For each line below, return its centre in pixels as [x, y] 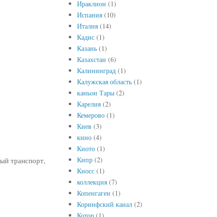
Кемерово [91, 115]
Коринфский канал [104, 204]
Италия [87, 26]
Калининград [96, 70]
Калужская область [104, 81]
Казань [87, 48]
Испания [89, 15]
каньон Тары [95, 93]
